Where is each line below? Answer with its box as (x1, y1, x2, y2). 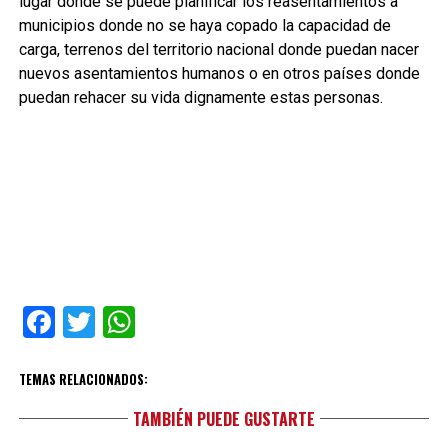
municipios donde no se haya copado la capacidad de (18, 16, 391, 35)
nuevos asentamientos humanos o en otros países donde (18, 64, 420, 83)
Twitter (94, 303, 193, 341)
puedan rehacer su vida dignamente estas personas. (18, 88, 383, 107)
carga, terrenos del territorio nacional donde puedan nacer (18, 40, 419, 59)
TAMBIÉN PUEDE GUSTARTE (132, 407, 315, 431)
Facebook (54, 303, 188, 341)
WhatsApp (134, 303, 279, 341)
